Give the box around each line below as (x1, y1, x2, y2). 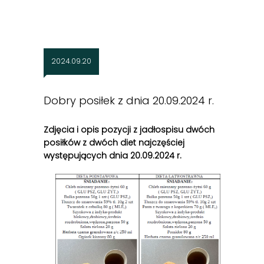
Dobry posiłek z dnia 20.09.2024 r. (44, 93, 214, 108)
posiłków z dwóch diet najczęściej (44, 137, 184, 149)
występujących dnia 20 (44, 150, 140, 162)
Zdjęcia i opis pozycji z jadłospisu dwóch (44, 124, 214, 136)
